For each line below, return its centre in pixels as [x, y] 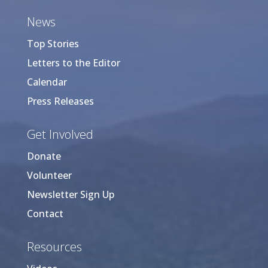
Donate [44, 156]
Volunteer [49, 175]
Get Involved [60, 134]
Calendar [47, 82]
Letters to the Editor [73, 63]
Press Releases [60, 101]
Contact [45, 213]
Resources [54, 246]
